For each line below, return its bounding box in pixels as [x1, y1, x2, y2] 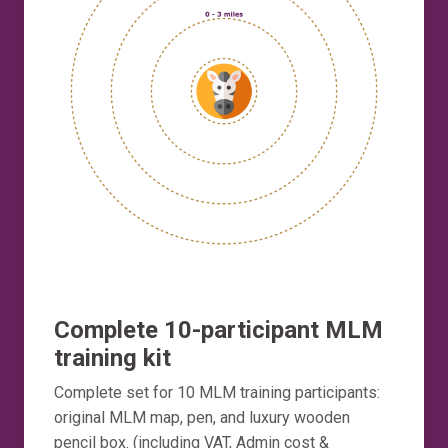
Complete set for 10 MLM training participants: [54, 383, 380, 403]
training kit [54, 344, 171, 373]
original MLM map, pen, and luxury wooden [54, 408, 350, 428]
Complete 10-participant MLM [54, 316, 383, 345]
